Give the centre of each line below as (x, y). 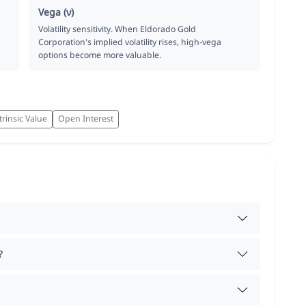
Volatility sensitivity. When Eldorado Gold (117, 29)
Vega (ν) (56, 12)
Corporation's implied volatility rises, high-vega (130, 42)
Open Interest (86, 119)
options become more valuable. (100, 55)
